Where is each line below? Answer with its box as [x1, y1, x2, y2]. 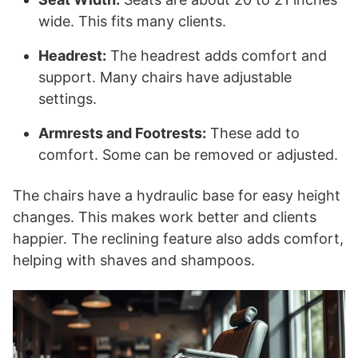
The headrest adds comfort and [106, 46, 327, 64]
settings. [38, 89, 97, 107]
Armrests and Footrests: [38, 124, 206, 141]
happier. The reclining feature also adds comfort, [13, 229, 344, 247]
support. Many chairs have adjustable [38, 68, 292, 86]
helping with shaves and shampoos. [13, 251, 255, 268]
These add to [206, 124, 300, 141]
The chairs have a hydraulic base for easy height [13, 186, 340, 204]
